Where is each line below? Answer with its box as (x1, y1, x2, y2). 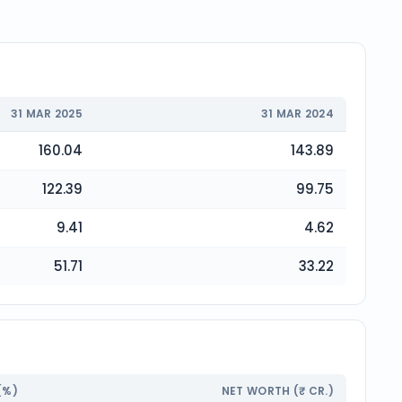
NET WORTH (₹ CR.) (221, 383, 334, 398)
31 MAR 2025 (10, 106, 83, 121)
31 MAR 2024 (260, 106, 334, 121)
